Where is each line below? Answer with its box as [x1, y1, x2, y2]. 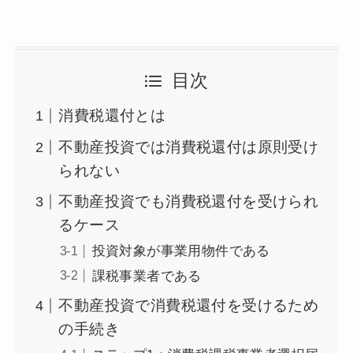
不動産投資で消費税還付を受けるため [58, 297, 319, 314]
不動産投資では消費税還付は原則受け [58, 138, 319, 155]
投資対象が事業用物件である [91, 243, 270, 259]
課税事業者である [91, 268, 202, 284]
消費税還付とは [58, 107, 166, 124]
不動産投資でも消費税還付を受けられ [58, 193, 319, 210]
